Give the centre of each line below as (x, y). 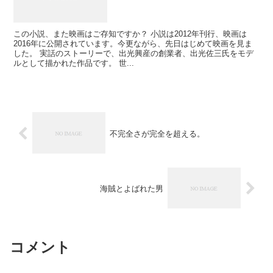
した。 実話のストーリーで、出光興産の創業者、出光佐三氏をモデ (134, 54)
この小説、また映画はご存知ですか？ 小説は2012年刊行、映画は (130, 34)
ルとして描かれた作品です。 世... (74, 63)
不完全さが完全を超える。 (157, 133)
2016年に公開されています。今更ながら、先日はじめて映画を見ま (133, 44)
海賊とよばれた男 (132, 189)
